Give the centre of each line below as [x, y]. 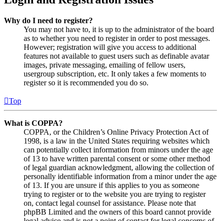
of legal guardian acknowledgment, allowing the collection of [119, 168]
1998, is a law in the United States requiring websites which [117, 141]
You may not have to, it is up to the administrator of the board [119, 30]
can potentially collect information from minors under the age [118, 150]
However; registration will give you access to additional [110, 47]
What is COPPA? [33, 123]
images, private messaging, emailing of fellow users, [105, 65]
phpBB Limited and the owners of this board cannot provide [117, 212]
